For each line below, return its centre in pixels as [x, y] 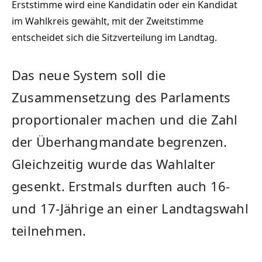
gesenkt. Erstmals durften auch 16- [121, 186]
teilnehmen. [49, 230]
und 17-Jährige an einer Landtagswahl [130, 208]
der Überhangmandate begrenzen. [120, 141]
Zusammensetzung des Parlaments [121, 97]
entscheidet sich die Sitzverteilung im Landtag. [114, 37]
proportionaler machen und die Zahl [125, 119]
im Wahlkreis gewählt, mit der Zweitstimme [108, 21]
